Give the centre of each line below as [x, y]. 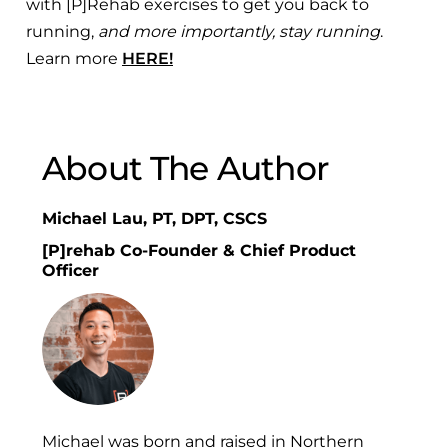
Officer [70, 270]
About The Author [185, 167]
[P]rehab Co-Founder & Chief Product [199, 250]
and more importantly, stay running [239, 31]
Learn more [74, 58]
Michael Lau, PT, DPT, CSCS [154, 218]
